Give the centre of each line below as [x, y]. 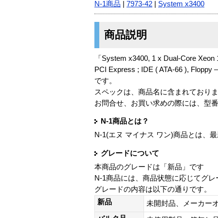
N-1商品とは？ [125, 121]
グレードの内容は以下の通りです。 [153, 189]
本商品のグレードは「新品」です [149, 167]
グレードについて [130, 153]
